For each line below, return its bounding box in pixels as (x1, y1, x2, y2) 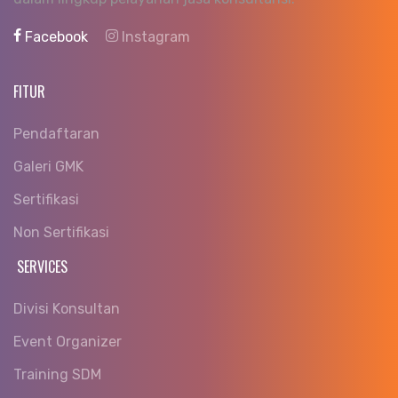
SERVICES (13, 255, 68, 277)
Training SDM (13, 365, 101, 383)
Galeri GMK (13, 157, 84, 175)
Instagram (118, 28, 190, 45)
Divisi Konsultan (13, 299, 120, 317)
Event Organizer (13, 332, 122, 350)
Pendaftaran (13, 124, 99, 142)
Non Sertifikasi (13, 223, 109, 241)
